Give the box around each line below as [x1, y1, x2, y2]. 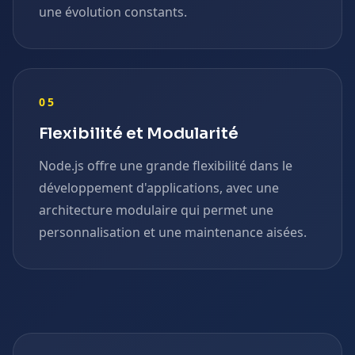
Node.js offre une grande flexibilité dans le [39, 157, 292, 174]
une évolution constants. [39, 3, 187, 21]
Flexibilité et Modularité [39, 124, 239, 143]
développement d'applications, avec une [39, 179, 279, 197]
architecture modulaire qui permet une [39, 201, 273, 219]
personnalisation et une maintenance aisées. [39, 223, 307, 241]
